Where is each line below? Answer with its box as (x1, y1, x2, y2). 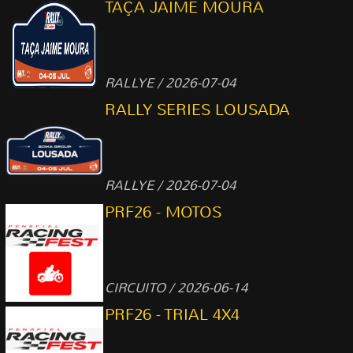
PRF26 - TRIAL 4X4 (105, 305, 240, 325)
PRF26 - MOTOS (105, 203, 221, 222)
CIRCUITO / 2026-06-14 (105, 279, 248, 296)
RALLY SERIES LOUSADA (105, 100, 290, 120)
